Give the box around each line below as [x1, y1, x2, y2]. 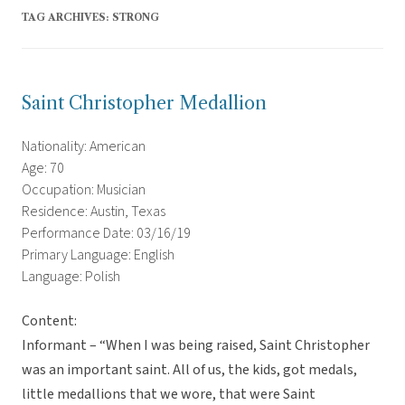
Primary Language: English [22, 245, 174, 266]
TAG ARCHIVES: [22, 11, 112, 24]
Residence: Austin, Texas [22, 202, 165, 222]
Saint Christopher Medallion [22, 92, 267, 115]
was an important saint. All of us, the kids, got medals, [22, 360, 357, 381]
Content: [22, 311, 77, 332]
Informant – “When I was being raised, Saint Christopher [22, 335, 370, 356]
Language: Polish [22, 267, 120, 287]
